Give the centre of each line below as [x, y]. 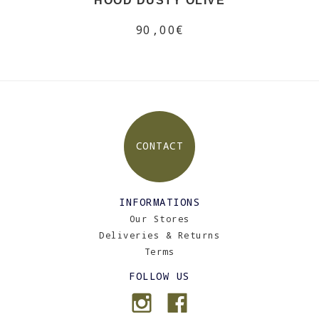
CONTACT [159, 146]
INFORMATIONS [159, 202]
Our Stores [159, 219]
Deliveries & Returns [159, 235]
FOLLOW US [159, 276]
